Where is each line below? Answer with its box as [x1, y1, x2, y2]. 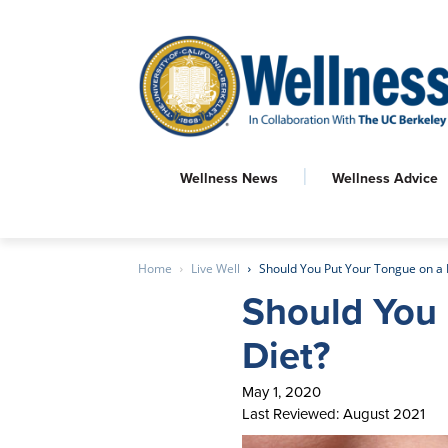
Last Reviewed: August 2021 [242, 403, 426, 425]
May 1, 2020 [242, 381, 322, 403]
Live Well [191, 260, 240, 277]
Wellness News [180, 168, 278, 188]
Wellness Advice [332, 168, 438, 188]
